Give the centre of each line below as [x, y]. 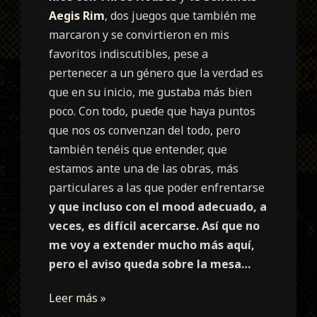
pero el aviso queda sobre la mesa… [150, 264]
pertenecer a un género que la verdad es [156, 73]
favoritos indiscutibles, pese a [129, 53]
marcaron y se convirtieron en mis [139, 34]
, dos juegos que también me [181, 15]
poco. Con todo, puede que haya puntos [152, 111]
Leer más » [78, 298]
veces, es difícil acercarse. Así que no [155, 225]
